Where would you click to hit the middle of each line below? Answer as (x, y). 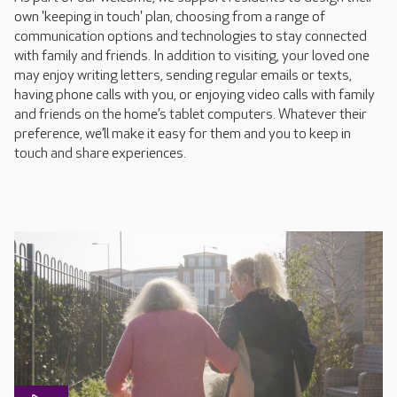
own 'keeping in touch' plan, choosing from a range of (170, 17)
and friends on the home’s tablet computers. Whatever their (191, 115)
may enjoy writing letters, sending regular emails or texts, (183, 76)
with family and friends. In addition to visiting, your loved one (192, 56)
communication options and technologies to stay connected (191, 37)
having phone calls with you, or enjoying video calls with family (195, 95)
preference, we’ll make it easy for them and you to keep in (183, 134)
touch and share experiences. (100, 154)
